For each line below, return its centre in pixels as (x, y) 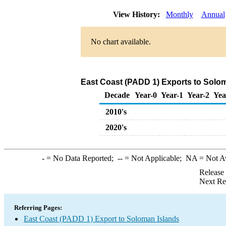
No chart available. (121, 42)
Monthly (179, 14)
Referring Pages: (38, 208)
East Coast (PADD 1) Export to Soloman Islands (101, 219)
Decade (117, 95)
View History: (137, 14)
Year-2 (198, 95)
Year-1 (172, 95)
